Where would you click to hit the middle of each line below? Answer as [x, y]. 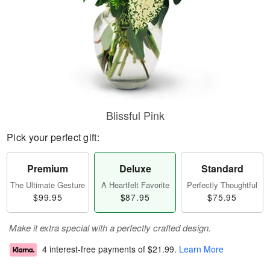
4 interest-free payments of [95, 249]
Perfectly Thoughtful [222, 185]
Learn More [201, 249]
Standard [222, 168]
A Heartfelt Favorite [135, 185]
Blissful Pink [135, 115]
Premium [48, 168]
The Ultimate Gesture [48, 185]
